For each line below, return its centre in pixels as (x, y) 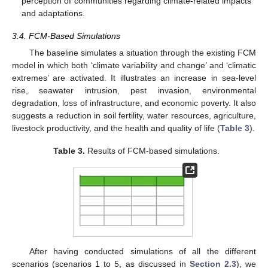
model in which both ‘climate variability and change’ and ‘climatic (134, 66)
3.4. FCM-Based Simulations (66, 36)
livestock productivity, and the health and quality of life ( (116, 128)
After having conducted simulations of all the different (142, 252)
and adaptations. (54, 13)
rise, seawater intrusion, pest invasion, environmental (134, 91)
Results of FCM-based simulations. (153, 151)
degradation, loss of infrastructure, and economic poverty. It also (134, 103)
